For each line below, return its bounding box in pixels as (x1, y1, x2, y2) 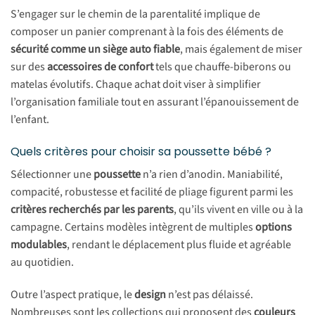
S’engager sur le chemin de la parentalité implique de (11, 6, 260, 22)
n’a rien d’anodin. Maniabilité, (141, 167, 283, 183)
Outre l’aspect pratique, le (11, 287, 134, 303)
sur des (11, 58, 47, 75)
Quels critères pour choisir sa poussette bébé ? (11, 143, 271, 160)
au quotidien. (11, 255, 74, 271)
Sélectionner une (11, 167, 94, 183)
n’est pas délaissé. (166, 287, 253, 303)
